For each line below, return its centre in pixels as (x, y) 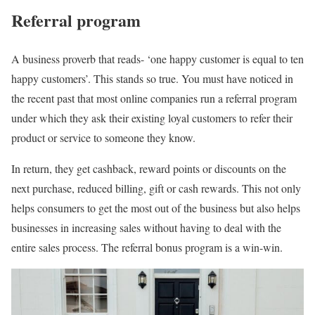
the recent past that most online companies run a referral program (154, 98)
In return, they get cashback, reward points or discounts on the (149, 168)
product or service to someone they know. (103, 137)
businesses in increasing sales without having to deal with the (146, 227)
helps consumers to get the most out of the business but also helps (156, 207)
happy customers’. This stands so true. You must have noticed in (152, 78)
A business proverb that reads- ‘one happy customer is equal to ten (157, 58)
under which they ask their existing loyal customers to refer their (152, 117)
